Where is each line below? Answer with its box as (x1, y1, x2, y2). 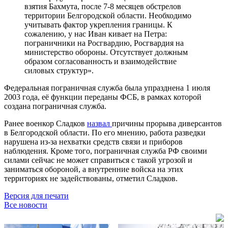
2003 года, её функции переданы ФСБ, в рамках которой (4, 92, 202, 101)
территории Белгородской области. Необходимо (24, 11, 191, 20)
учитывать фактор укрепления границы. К (24, 20, 173, 29)
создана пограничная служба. (4, 101, 106, 110)
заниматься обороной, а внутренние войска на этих (4, 164, 183, 174)
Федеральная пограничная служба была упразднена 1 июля (4, 83, 210, 92)
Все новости (4, 200, 47, 209)
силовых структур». (24, 66, 94, 75)
